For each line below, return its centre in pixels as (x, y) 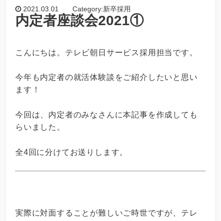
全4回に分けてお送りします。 (72, 152)
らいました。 (40, 127)
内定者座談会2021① (79, 20)
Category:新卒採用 (102, 9)
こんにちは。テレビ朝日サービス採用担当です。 (107, 52)
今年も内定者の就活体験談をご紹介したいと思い (107, 77)
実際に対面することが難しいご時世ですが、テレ (107, 213)
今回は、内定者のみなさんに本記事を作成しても (107, 115)
